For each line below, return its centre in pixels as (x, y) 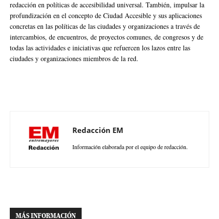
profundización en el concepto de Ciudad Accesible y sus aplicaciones (106, 15)
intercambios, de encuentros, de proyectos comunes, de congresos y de (107, 37)
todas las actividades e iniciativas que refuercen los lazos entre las (100, 47)
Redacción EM (98, 130)
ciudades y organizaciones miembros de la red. (74, 58)
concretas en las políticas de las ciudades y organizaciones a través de (105, 26)
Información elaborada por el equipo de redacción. (130, 146)
